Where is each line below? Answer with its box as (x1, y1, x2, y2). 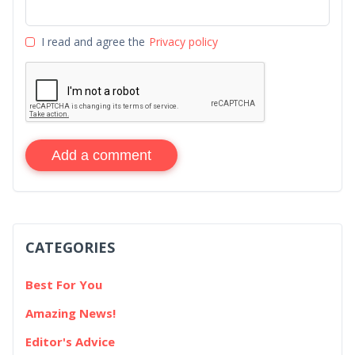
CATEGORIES (25, 238, 115, 258)
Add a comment (52, 147, 151, 163)
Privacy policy (149, 34, 218, 50)
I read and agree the (41, 34, 145, 50)
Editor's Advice (25, 334, 115, 350)
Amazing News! (25, 305, 116, 322)
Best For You (25, 277, 102, 293)
